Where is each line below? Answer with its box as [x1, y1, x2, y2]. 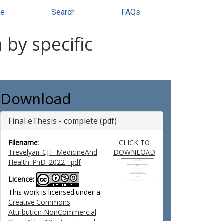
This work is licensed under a [8, 187, 100, 197]
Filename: [8, 138, 39, 147]
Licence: [8, 174, 34, 184]
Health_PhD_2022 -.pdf [8, 157, 81, 167]
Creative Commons [8, 197, 70, 207]
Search [51, 7, 75, 17]
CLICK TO [118, 138, 150, 147]
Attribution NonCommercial [8, 207, 96, 217]
